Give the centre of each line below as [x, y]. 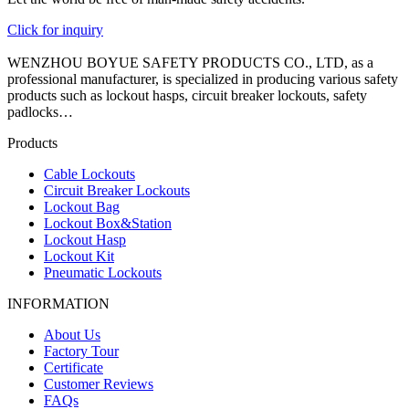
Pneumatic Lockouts [103, 272]
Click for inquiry [55, 29]
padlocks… [40, 111]
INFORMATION [58, 303]
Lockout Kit [79, 256]
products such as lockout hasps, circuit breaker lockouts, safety [187, 95]
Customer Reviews [99, 383]
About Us [72, 334]
